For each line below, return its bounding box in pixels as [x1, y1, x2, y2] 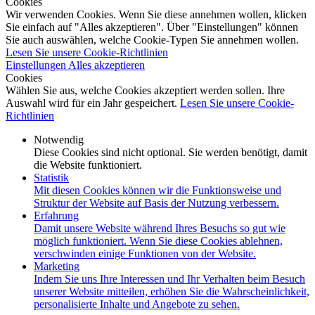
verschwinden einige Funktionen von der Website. [34, 247, 256, 260]
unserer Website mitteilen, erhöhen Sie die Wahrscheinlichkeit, [34, 285, 309, 298]
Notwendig [34, 134, 84, 146]
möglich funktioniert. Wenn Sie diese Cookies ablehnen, [34, 235, 283, 247]
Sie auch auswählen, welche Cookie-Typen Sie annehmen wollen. [6, 34, 299, 46]
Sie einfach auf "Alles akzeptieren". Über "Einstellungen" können [6, 21, 298, 34]
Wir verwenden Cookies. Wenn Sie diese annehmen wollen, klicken [6, 8, 307, 21]
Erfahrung [34, 210, 79, 222]
